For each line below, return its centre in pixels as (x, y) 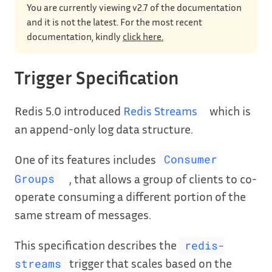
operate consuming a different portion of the (130, 196)
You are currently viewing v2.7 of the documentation (134, 7)
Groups (35, 179)
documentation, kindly (75, 36)
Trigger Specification (97, 78)
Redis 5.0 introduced (69, 110)
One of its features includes (87, 159)
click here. (143, 36)
